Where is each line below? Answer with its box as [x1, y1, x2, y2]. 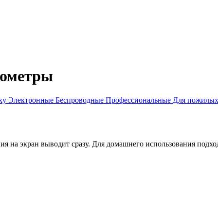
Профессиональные [106, 95, 173, 104]
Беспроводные [55, 95, 106, 104]
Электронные [8, 95, 55, 104]
